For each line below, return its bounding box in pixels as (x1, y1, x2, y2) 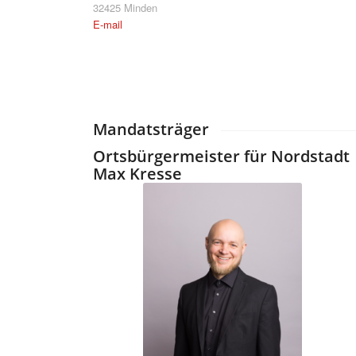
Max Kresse (93, 163, 183, 185)
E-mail (93, 16, 123, 32)
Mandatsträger (93, 118, 210, 140)
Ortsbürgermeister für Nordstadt (93, 145, 350, 168)
